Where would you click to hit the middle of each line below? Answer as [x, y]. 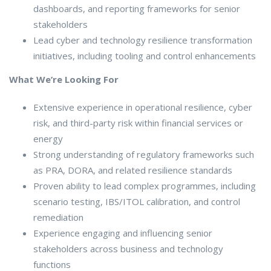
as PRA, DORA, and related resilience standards [133, 170]
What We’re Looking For [64, 79]
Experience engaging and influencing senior [123, 233]
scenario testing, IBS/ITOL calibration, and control [137, 201]
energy [48, 138]
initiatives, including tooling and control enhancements [145, 55]
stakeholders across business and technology [128, 248]
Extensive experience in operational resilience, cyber [143, 107]
